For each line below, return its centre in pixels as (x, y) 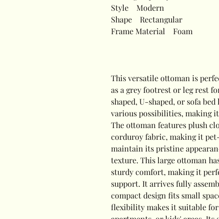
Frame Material (138, 31)
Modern (146, 8)
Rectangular (157, 19)
